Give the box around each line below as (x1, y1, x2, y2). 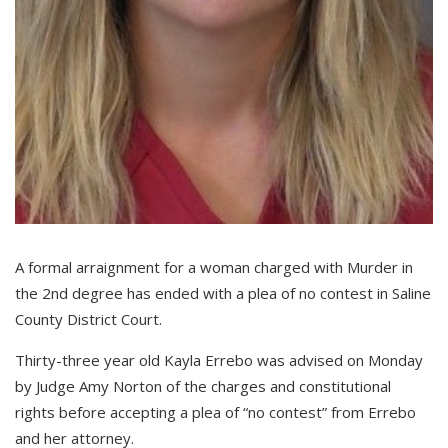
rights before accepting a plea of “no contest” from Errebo (15, 402, 416, 423)
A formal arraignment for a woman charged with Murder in (15, 257, 413, 278)
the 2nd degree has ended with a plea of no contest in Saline (15, 283, 431, 304)
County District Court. (15, 309, 162, 330)
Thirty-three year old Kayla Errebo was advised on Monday (15, 350, 423, 371)
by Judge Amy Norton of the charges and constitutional (15, 376, 391, 397)
